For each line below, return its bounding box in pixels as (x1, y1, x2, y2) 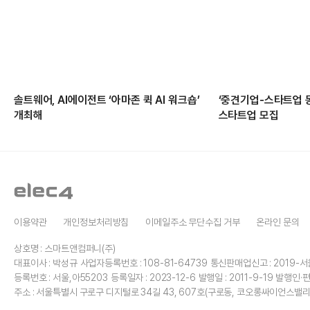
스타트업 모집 (218, 108, 279, 122)
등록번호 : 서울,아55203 (14, 271, 108, 283)
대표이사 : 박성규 (14, 257, 77, 268)
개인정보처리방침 (63, 216, 129, 228)
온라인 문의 (256, 216, 300, 228)
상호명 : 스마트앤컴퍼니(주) (14, 242, 116, 254)
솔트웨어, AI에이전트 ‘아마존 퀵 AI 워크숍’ (14, 93, 200, 107)
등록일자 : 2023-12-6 (110, 271, 196, 283)
